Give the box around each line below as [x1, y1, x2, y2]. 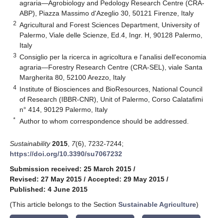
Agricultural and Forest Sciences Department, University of [19, 20, 200, 29]
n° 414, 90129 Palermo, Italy [19, 105, 108, 113]
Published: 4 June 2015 [10, 185, 88, 193]
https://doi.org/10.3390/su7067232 [10, 149, 122, 158]
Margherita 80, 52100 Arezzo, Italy [19, 73, 126, 81]
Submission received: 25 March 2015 [10, 164, 131, 173]
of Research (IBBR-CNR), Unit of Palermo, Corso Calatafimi [19, 95, 203, 103]
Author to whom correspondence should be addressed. [19, 117, 189, 125]
